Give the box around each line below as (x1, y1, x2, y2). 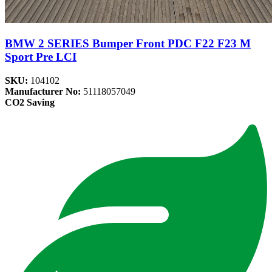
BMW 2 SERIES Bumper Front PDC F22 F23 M (5, 37, 251, 50)
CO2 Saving (5, 97, 55, 107)
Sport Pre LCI (5, 50, 76, 64)
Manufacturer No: (5, 86, 83, 97)
